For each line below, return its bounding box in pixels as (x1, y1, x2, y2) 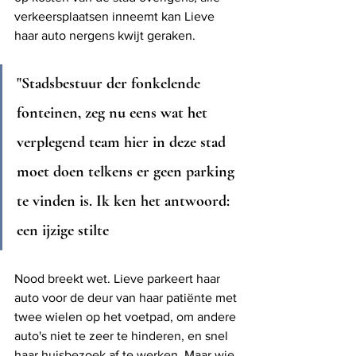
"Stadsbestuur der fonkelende (17, 74, 204, 94)
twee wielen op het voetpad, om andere (14, 310, 239, 324)
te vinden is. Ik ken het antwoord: (17, 192, 234, 211)
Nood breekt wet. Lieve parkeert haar (14, 272, 223, 286)
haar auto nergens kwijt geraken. (14, 29, 199, 43)
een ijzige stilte (17, 221, 113, 241)
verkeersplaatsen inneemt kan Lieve (14, 10, 218, 24)
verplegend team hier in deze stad (17, 133, 230, 153)
